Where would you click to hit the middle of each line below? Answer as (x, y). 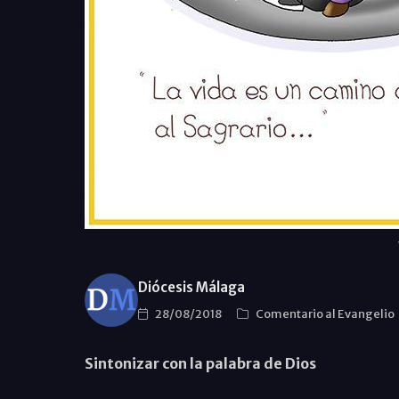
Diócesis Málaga (191, 287)
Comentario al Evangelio (326, 313)
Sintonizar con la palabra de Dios (200, 363)
